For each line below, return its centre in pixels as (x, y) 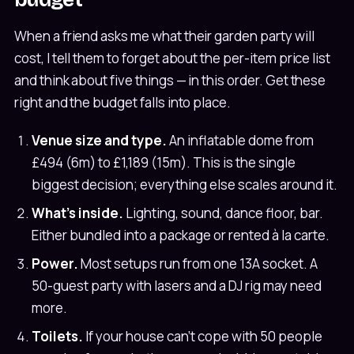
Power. (55, 264)
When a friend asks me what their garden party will (164, 36)
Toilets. (57, 337)
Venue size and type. (99, 141)
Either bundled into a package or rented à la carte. (181, 235)
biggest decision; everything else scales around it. (185, 185)
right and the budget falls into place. (123, 102)
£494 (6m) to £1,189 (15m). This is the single (164, 163)
